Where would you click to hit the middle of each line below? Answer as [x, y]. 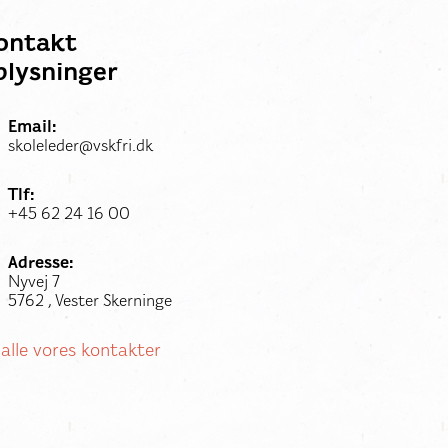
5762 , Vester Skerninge [90, 300]
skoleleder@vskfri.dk [80, 145]
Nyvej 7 [34, 281]
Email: [32, 126]
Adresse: [41, 262]
